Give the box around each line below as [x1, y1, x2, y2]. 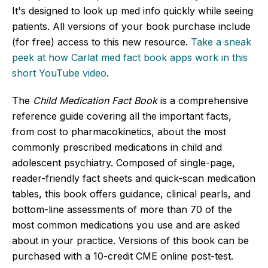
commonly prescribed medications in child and [12, 141, 222, 153]
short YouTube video [12, 66, 106, 79]
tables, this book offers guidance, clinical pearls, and [12, 187, 251, 200]
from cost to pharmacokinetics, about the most [12, 125, 226, 138]
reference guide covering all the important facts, [12, 109, 232, 122]
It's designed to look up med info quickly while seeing [12, 4, 253, 17]
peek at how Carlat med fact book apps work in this [12, 51, 248, 63]
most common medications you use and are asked [12, 218, 240, 231]
